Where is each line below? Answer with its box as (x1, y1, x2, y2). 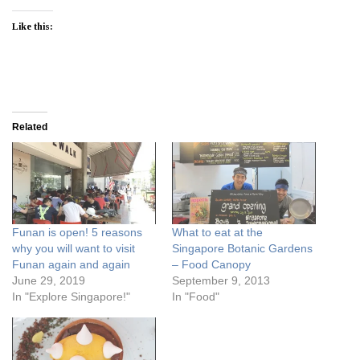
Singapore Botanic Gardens (172, 242, 313, 256)
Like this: (12, 21, 53, 32)
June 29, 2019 (12, 274, 85, 288)
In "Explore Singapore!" (12, 290, 130, 304)
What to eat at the (172, 226, 263, 239)
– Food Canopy (172, 258, 251, 272)
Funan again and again (12, 258, 130, 272)
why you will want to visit (12, 242, 135, 256)
